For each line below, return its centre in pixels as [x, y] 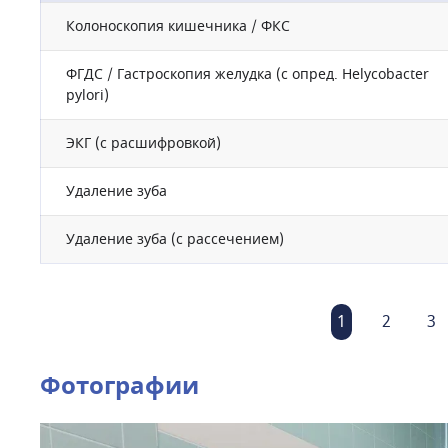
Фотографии [119, 386]
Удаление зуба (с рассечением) [175, 239]
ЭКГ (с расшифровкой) [143, 143]
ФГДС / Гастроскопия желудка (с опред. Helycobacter [247, 74]
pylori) [87, 95]
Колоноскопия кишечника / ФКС [178, 26]
